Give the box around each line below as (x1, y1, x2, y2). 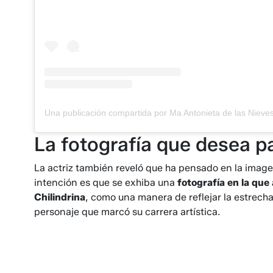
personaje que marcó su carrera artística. (34, 206, 220, 218)
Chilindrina (34, 191, 85, 204)
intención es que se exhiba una (34, 177, 175, 189)
